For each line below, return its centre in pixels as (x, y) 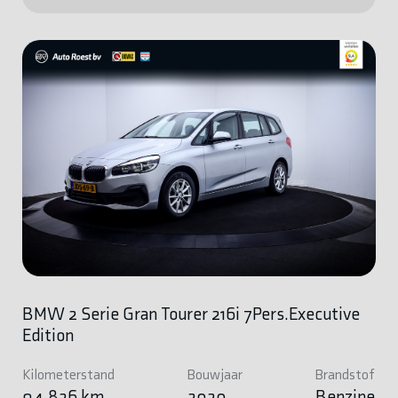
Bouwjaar (215, 374)
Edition (48, 334)
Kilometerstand (68, 374)
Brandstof (345, 374)
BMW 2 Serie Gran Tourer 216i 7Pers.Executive (191, 313)
